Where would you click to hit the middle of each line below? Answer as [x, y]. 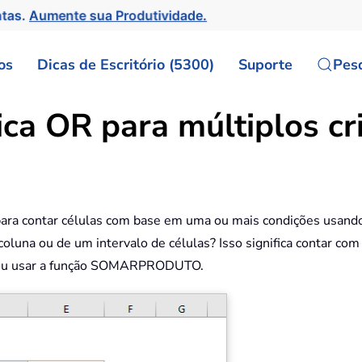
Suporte [265, 64]
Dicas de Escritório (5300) [126, 64]
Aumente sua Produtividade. [121, 15]
